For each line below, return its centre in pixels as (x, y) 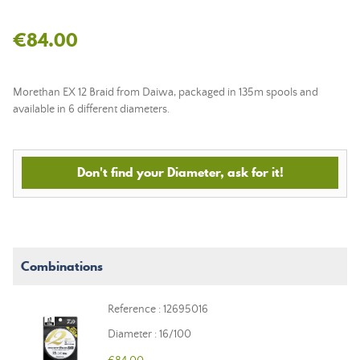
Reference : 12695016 (158, 309)
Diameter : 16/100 (149, 334)
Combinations (62, 266)
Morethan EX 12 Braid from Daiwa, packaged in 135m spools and (166, 92)
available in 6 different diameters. (91, 109)
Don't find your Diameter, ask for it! (180, 172)
